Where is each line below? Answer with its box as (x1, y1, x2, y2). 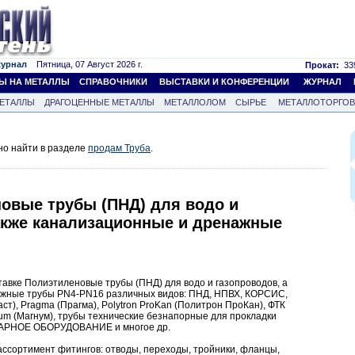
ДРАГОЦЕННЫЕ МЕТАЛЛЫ (44, 97, 155, 107)
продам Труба (88, 143, 151, 154)
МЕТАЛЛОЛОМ (164, 97, 226, 107)
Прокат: (305, 60, 339, 70)
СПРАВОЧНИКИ (79, 77, 147, 86)
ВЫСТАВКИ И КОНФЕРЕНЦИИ (159, 77, 289, 86)
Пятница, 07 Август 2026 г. (27, 59, 143, 69)
